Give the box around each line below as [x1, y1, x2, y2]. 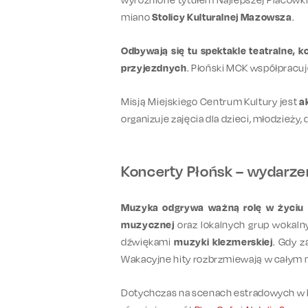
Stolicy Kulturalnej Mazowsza [151, 10, 292, 23]
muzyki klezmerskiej [174, 235, 273, 247]
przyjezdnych [121, 61, 187, 74]
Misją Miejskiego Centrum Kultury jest [121, 95, 300, 107]
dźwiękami [121, 235, 175, 247]
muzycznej [121, 218, 175, 230]
